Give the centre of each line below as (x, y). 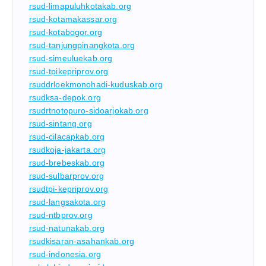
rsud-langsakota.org (67, 202)
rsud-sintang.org (60, 124)
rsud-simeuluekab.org (71, 58)
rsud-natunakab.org (67, 228)
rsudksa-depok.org (65, 98)
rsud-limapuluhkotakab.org (80, 6)
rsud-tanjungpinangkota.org (82, 45)
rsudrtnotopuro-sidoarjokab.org (88, 111)
